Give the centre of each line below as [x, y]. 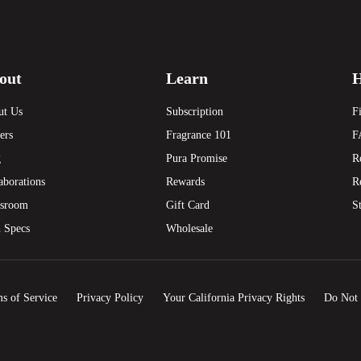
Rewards [185, 182]
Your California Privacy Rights [234, 298]
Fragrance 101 [198, 135]
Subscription [194, 112]
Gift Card [187, 205]
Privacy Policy [110, 298]
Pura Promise [196, 159]
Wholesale [189, 229]
